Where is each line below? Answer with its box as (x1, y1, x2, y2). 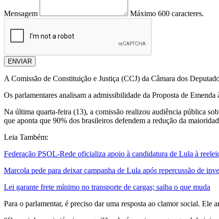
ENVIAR (8, 58, 32, 66)
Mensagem (4, 9, 38, 18)
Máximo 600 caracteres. (130, 9, 204, 18)
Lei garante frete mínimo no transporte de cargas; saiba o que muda (4, 183, 210, 192)
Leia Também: (4, 133, 48, 142)
